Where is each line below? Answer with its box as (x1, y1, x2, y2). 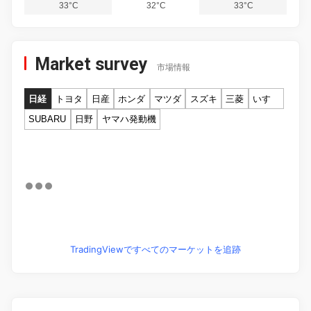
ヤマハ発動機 (101, 114, 156, 125)
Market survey (35, 54, 148, 75)
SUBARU (28, 114, 67, 125)
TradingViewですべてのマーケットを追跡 (70, 243, 241, 255)
